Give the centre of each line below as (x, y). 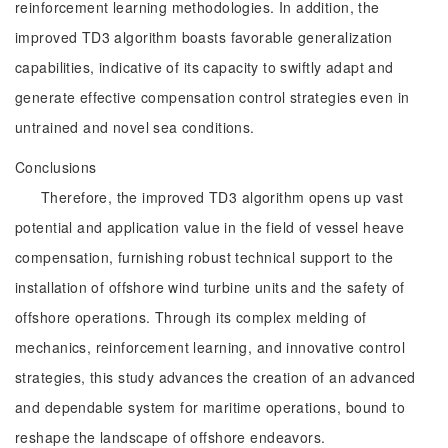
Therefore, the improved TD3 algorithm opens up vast (222, 197)
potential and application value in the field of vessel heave (210, 227)
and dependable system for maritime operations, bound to (210, 407)
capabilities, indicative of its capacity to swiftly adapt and (204, 67)
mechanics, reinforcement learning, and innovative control (210, 347)
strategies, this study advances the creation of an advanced (215, 377)
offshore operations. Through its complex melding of (191, 317)
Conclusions (56, 167)
